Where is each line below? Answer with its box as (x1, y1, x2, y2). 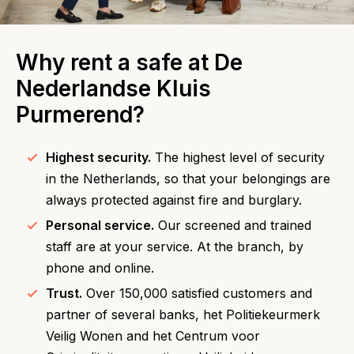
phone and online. (46, 260, 154, 276)
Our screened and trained (154, 217, 311, 233)
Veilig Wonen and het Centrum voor (46, 328, 260, 344)
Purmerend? (16, 101, 145, 128)
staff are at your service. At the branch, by (46, 239, 303, 254)
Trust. (46, 285, 82, 301)
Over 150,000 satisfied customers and (82, 285, 312, 301)
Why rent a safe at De (16, 49, 243, 76)
